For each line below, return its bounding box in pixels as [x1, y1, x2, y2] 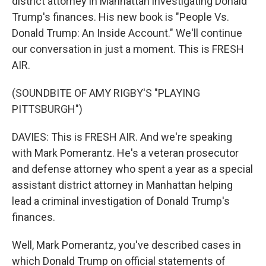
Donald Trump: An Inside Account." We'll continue [12, 27, 242, 39]
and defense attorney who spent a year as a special [12, 163, 253, 175]
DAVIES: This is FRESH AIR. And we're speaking [12, 131, 232, 143]
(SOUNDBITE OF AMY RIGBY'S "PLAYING [12, 87, 200, 99]
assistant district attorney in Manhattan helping [12, 179, 233, 191]
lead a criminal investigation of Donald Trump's [12, 195, 230, 207]
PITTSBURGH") [12, 103, 83, 115]
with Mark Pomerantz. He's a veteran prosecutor [12, 147, 239, 159]
